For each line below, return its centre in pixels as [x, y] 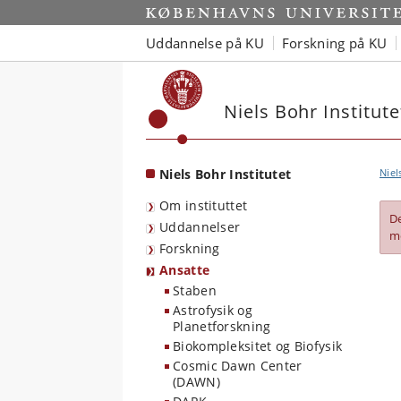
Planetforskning [222, 326]
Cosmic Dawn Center [238, 366]
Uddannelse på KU [205, 43]
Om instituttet [204, 205]
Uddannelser [200, 227]
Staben [195, 290]
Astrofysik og [213, 310]
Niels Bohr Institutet [226, 174]
